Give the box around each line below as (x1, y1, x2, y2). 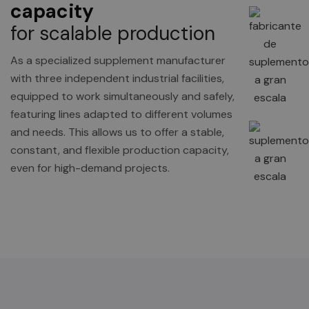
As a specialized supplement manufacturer (10, 53, 226, 68)
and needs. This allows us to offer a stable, (10, 125, 224, 139)
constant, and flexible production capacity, (10, 143, 229, 157)
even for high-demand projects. (10, 161, 170, 175)
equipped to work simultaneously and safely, (10, 89, 235, 103)
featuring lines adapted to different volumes (10, 107, 232, 121)
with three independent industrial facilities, (10, 71, 224, 86)
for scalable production (10, 21, 215, 46)
